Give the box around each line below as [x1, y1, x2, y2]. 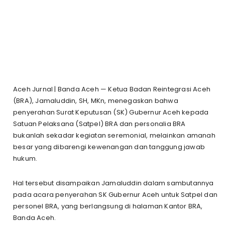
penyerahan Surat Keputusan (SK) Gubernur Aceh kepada [13, 107, 209, 117]
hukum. [13, 153, 38, 163]
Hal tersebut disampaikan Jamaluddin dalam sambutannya [13, 178, 214, 188]
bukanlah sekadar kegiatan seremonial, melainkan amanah [13, 130, 215, 140]
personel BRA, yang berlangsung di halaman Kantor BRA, [13, 201, 203, 211]
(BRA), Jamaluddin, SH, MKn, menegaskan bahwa [13, 95, 178, 105]
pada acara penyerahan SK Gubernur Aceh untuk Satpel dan [13, 189, 218, 199]
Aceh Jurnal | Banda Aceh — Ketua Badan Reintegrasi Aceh [13, 84, 211, 94]
